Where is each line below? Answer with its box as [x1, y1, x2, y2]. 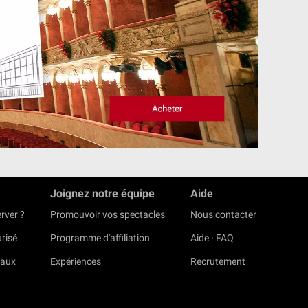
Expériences [50, 256, 101, 267]
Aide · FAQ [190, 232, 234, 243]
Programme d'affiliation [50, 232, 150, 243]
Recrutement [190, 256, 245, 267]
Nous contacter [190, 209, 256, 220]
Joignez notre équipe [50, 187, 155, 200]
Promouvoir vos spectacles [50, 209, 165, 220]
